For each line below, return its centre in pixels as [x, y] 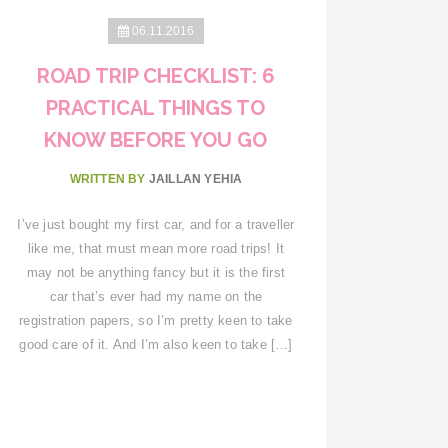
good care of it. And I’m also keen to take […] [156, 344]
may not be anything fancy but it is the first [155, 272]
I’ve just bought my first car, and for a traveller [156, 224]
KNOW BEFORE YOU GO [156, 139]
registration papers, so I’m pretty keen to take [156, 320]
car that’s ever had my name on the [156, 296]
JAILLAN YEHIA [195, 178]
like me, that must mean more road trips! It [156, 248]
